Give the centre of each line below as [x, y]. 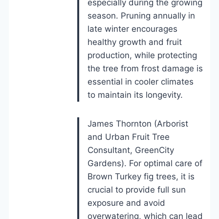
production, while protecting [142, 55]
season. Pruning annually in [141, 15]
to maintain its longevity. [135, 95]
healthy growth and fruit [135, 42]
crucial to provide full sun [137, 189]
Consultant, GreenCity [131, 150]
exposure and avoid [126, 203]
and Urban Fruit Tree [129, 137]
